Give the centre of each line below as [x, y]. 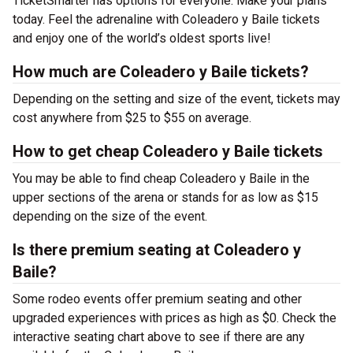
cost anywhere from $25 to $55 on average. [135, 118]
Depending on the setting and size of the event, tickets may [176, 99]
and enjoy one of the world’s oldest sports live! [142, 38]
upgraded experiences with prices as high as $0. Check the [175, 318]
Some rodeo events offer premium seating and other [157, 299]
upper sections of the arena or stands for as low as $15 [165, 197]
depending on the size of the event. [110, 216]
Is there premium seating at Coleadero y [157, 250]
